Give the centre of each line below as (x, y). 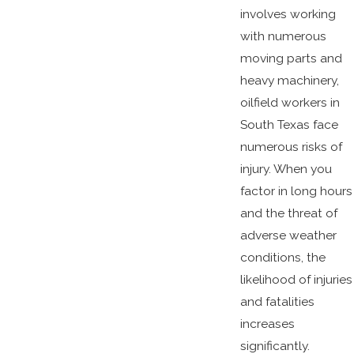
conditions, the (282, 258)
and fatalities (277, 302)
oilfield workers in (290, 103)
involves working (288, 14)
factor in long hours (296, 191)
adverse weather (288, 235)
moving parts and (291, 58)
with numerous (283, 36)
